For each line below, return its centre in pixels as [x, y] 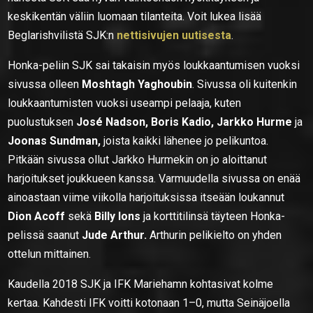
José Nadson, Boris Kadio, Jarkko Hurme [184, 122]
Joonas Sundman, [54, 140]
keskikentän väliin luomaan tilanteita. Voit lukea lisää [135, 16]
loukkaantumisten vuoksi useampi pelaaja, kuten [125, 103]
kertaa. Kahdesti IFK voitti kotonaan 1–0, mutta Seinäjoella [149, 303]
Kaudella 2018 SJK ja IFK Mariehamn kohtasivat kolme [141, 284]
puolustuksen [42, 122]
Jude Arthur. [116, 235]
